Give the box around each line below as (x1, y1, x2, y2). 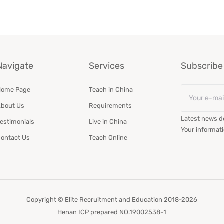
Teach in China (88, 85, 133, 93)
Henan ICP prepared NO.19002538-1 (57, 208, 166, 216)
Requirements (88, 101, 132, 109)
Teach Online (88, 133, 127, 141)
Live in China (88, 117, 127, 125)
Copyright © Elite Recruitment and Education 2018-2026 (26, 195, 197, 203)
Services (88, 60, 124, 71)
